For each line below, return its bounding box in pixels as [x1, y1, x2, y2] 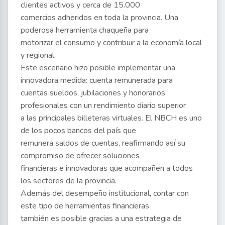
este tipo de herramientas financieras [21, 200, 149, 212]
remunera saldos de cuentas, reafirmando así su [21, 138, 185, 149]
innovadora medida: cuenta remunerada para [21, 75, 173, 86]
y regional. [21, 50, 56, 61]
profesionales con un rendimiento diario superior [21, 100, 186, 111]
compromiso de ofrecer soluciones [21, 150, 140, 162]
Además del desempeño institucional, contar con [21, 188, 189, 199]
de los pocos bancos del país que [21, 125, 136, 137]
